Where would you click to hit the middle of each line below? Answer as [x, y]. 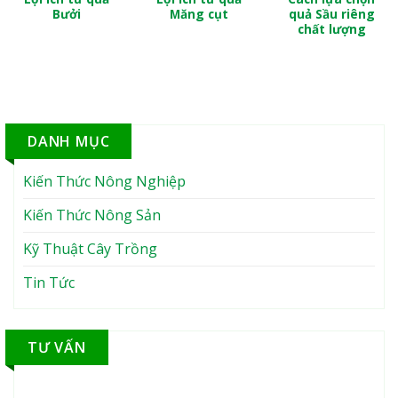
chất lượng [331, 28]
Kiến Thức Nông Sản [92, 215]
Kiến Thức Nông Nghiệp [104, 181]
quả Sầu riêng [331, 13]
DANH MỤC [69, 141]
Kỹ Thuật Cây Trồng [90, 248]
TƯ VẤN [57, 347]
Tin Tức [49, 282]
